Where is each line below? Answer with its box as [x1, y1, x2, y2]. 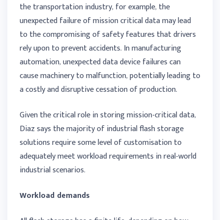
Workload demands [20, 189, 90, 203]
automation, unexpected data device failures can [20, 55, 181, 69]
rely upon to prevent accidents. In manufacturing [20, 42, 181, 55]
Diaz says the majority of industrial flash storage [20, 122, 184, 136]
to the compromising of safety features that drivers [20, 28, 196, 42]
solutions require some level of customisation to [20, 136, 182, 150]
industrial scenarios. [20, 164, 85, 177]
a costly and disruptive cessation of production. [20, 83, 177, 97]
